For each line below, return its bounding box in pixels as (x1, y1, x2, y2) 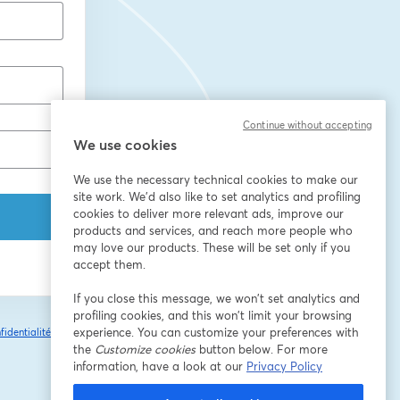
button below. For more (196, 341, 328, 357)
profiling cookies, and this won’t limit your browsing (73, 307, 352, 323)
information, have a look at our (73, 358, 246, 374)
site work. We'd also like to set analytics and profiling (73, 188, 361, 204)
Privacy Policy (246, 358, 322, 374)
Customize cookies (95, 341, 196, 357)
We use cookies (73, 135, 177, 154)
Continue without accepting (243, 119, 372, 131)
